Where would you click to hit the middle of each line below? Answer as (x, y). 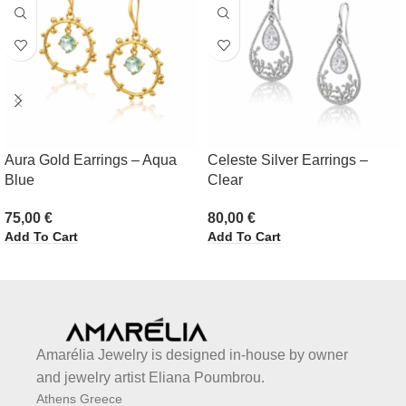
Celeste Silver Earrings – (288, 160)
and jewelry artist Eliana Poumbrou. (150, 378)
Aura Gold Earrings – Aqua (91, 160)
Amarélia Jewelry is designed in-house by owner (192, 355)
